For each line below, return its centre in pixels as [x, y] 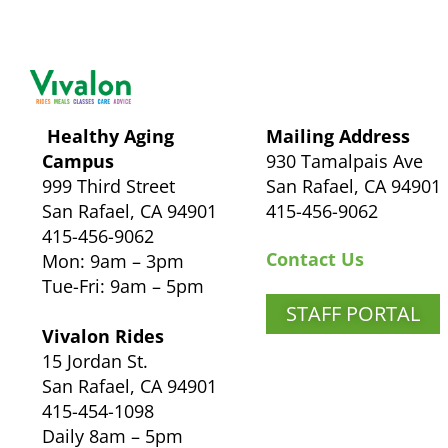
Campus [78, 160]
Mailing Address [338, 135]
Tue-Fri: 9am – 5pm [123, 285]
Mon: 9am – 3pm [113, 260]
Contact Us [315, 258]
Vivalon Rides [103, 335]
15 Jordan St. [95, 360]
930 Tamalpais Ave [345, 160]
